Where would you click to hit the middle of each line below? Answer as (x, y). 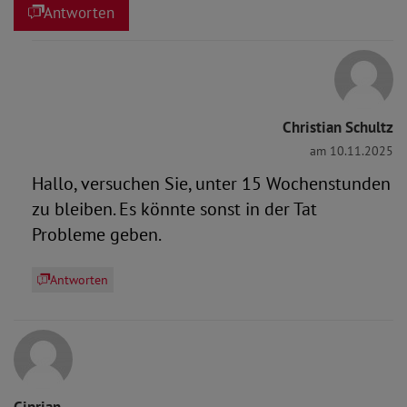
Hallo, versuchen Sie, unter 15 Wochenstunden (211, 184)
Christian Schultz (338, 127)
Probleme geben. (97, 234)
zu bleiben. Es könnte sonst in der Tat (174, 209)
